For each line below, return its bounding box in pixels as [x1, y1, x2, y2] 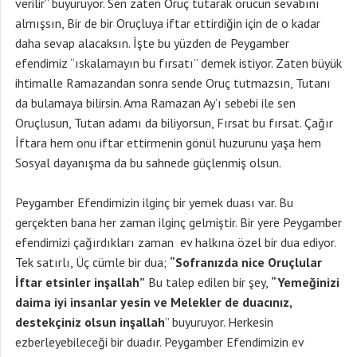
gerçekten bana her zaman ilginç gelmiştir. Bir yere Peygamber [15, 214, 342, 230]
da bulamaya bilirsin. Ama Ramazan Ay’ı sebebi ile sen [15, 95, 296, 111]
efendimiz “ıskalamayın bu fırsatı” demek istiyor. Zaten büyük [15, 55, 342, 71]
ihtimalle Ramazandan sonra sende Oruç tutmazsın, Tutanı [15, 75, 331, 91]
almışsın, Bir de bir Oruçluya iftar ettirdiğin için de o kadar [15, 15, 320, 31]
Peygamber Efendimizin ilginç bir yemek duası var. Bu [15, 194, 293, 210]
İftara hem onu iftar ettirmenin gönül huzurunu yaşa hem [15, 135, 321, 151]
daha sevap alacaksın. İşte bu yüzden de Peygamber [15, 35, 289, 51]
